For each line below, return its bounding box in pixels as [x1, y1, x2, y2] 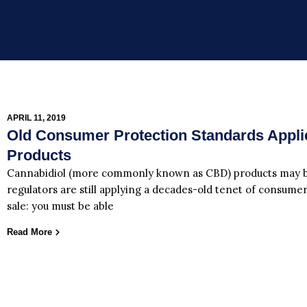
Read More [7, 226, 52, 237]
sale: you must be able [7, 199, 114, 213]
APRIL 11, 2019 [7, 113, 66, 123]
